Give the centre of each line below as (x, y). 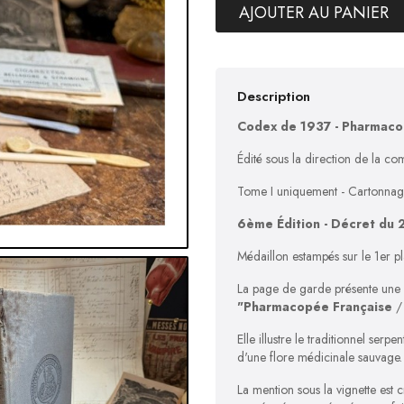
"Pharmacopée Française (315, 307)
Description (274, 96)
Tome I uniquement (289, 191)
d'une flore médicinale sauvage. (320, 357)
